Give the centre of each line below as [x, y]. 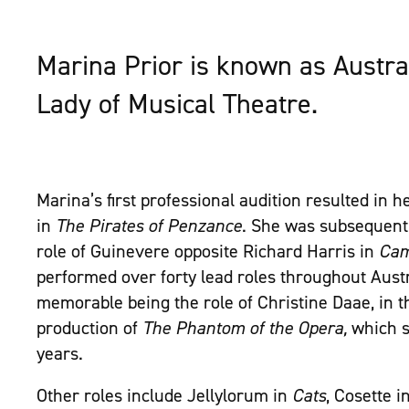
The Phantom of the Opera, [247, 328]
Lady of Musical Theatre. [177, 105]
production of [89, 328]
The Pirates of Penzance [149, 226]
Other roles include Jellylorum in [164, 396]
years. [60, 354]
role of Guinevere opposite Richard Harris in [208, 252]
